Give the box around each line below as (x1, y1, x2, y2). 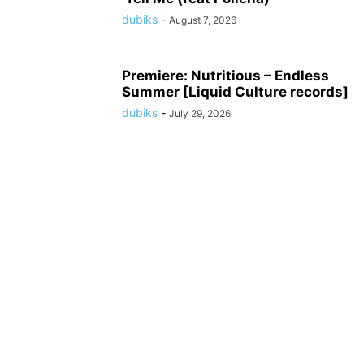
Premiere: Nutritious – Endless (122, 67, 329, 84)
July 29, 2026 (169, 107, 231, 120)
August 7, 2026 (169, 14, 236, 27)
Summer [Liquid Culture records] (122, 84, 349, 101)
